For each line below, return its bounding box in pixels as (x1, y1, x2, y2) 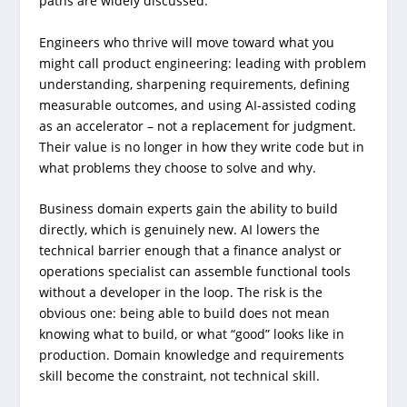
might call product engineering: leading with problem (38, 54, 366, 72)
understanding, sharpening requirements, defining (38, 74, 350, 93)
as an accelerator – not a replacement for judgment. (38, 116, 356, 134)
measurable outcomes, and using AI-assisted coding (38, 95, 356, 114)
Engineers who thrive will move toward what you (38, 33, 334, 51)
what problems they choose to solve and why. (38, 158, 316, 176)
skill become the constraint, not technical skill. (38, 367, 320, 385)
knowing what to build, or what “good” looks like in (38, 325, 344, 343)
